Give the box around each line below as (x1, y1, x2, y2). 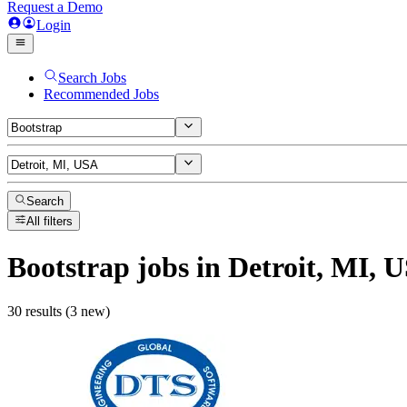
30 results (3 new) (7, 303, 110, 320)
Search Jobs (58, 70, 126, 85)
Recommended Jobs (44, 86, 159, 102)
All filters (26, 214, 74, 229)
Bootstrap (7, 250, 130, 283)
